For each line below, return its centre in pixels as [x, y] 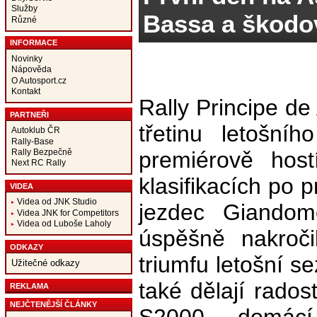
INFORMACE [33, 43]
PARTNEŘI [29, 114]
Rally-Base [32, 141]
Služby [24, 8]
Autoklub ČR [35, 130]
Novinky [27, 59]
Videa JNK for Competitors [68, 212]
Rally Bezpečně [41, 151]
